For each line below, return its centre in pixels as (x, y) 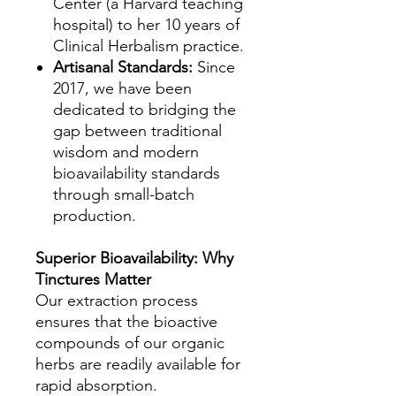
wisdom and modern (126, 152)
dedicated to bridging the (145, 110)
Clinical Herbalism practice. (148, 46)
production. (95, 216)
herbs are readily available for (138, 364)
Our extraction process (117, 301)
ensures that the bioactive (126, 322)
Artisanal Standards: (123, 67)
